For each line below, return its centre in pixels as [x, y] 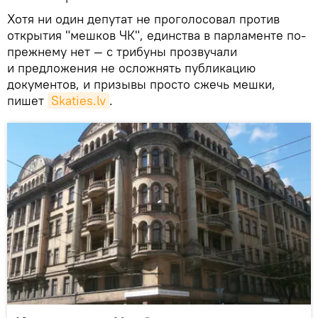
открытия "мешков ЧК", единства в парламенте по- [157, 35]
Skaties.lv [78, 100]
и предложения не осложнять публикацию [131, 67]
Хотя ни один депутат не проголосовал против [143, 18]
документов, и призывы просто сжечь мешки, [141, 84]
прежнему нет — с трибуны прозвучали [122, 51]
